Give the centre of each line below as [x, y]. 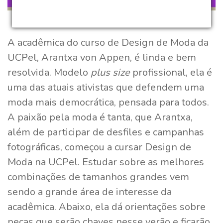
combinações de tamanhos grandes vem [98, 177]
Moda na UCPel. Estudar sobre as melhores [106, 162]
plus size [110, 73]
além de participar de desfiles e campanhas [106, 132]
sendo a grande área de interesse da [90, 192]
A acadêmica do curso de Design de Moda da [108, 43]
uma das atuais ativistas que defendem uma [106, 88]
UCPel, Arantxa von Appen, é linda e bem [102, 58]
